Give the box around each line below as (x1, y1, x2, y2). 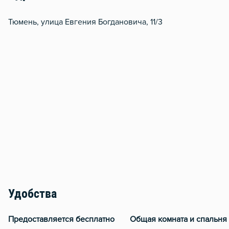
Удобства (8, 189, 57, 201)
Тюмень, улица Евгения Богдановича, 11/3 (8, 18, 163, 27)
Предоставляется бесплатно (8, 215, 114, 224)
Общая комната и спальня (130, 215, 227, 224)
